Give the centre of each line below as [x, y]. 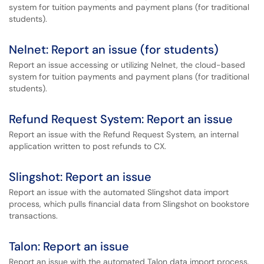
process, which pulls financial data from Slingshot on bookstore [129, 204]
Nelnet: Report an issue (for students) [114, 49]
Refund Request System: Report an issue [121, 119]
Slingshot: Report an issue [80, 177]
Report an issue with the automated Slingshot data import [119, 192]
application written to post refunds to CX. [88, 146]
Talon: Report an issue [69, 246]
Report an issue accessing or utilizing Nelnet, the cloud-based [127, 65]
